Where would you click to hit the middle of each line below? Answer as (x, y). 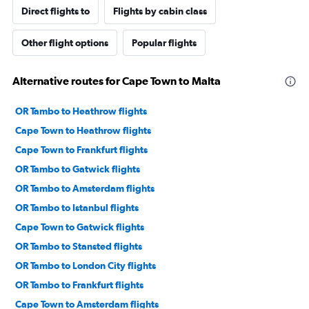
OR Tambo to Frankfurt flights (79, 285)
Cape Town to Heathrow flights (83, 130)
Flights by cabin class (160, 11)
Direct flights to (56, 11)
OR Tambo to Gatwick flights (78, 169)
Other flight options (65, 43)
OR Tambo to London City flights (86, 266)
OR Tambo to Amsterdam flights (85, 188)
